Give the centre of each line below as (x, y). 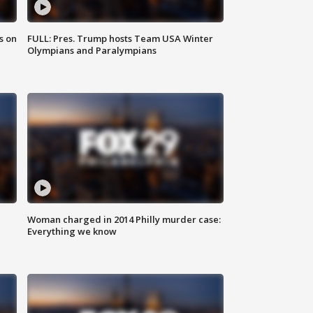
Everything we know (72, 232)
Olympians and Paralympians (92, 51)
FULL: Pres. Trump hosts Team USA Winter (121, 39)
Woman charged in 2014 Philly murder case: (124, 220)
